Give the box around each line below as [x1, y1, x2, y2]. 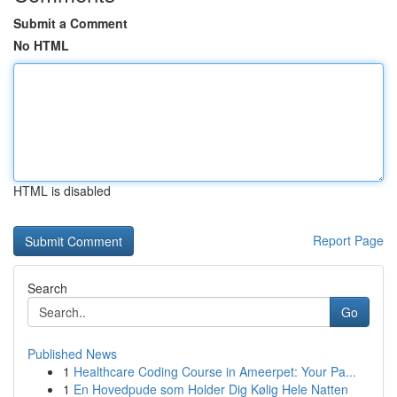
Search [27, 279, 67, 297]
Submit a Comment [13, 14, 128, 32]
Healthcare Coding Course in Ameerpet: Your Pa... [74, 362, 356, 380]
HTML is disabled [13, 182, 111, 199]
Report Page [313, 231, 384, 249]
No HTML [13, 36, 69, 54]
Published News [27, 345, 117, 362]
